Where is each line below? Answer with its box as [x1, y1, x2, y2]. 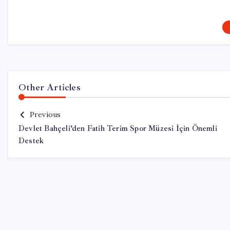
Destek [18, 136, 44, 146]
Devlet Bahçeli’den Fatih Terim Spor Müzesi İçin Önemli [18, 124, 217, 133]
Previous [29, 110, 61, 119]
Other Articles [18, 82, 81, 93]
